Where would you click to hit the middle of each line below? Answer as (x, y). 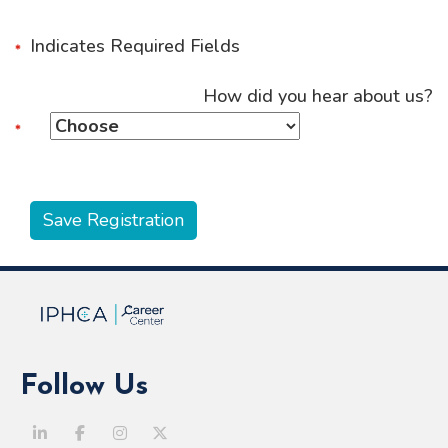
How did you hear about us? (318, 96)
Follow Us (84, 386)
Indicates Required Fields (135, 46)
